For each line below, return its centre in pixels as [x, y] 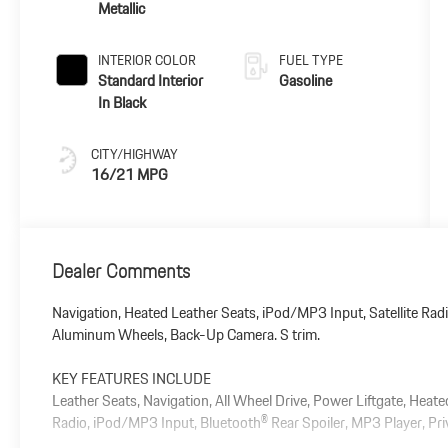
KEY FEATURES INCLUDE [132, 379]
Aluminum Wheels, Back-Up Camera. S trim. [186, 335]
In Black [122, 103]
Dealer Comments [121, 271]
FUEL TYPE [310, 60]
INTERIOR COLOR [147, 60]
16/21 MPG [130, 175]
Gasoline [305, 81]
